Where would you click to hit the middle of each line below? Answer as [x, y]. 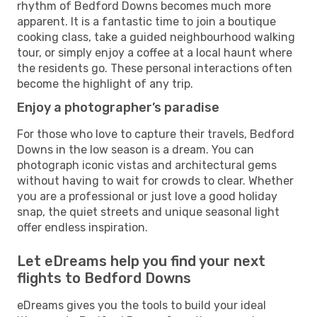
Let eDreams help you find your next [141, 261]
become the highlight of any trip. [105, 83]
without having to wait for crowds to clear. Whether [155, 180]
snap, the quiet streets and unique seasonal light [148, 212]
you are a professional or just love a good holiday [147, 196]
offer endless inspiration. [82, 227]
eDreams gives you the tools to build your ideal [142, 305]
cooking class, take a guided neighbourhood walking [156, 37]
